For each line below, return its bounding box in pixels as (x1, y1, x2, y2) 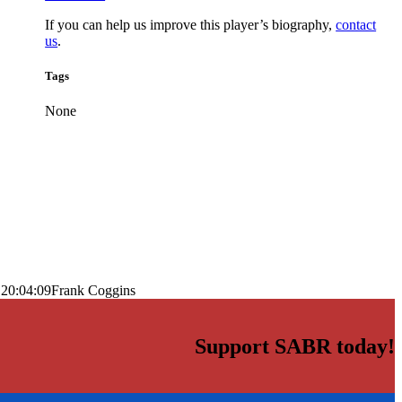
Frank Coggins (51, 283, 135, 299)
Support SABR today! (195, 335, 395, 359)
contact (336, 16, 377, 32)
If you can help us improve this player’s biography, (45, 16, 336, 32)
